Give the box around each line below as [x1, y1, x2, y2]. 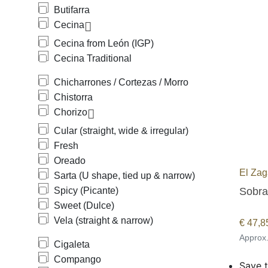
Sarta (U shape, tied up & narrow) [54, 170, 195, 181]
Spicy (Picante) [54, 185, 118, 196]
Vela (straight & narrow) [54, 215, 153, 226]
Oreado [54, 156, 86, 166]
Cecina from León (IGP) [54, 38, 154, 48]
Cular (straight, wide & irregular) [54, 126, 188, 136]
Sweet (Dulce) [54, 200, 114, 211]
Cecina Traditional [54, 53, 132, 63]
